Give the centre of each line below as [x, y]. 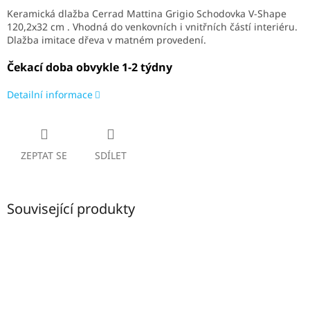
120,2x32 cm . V [43, 27]
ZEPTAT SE [44, 156]
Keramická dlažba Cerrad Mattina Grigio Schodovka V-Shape [147, 14]
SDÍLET [111, 156]
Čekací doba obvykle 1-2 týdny [90, 67]
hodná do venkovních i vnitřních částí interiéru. [188, 27]
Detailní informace [50, 95]
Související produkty [71, 209]
